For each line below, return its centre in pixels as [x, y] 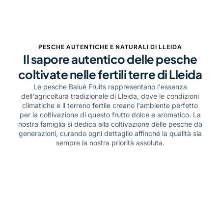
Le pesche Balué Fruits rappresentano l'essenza [110, 86]
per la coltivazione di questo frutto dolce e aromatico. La [110, 114]
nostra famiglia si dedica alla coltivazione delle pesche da [110, 124]
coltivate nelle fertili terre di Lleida [110, 74]
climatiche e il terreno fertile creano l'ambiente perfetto [110, 105]
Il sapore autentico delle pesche [110, 59]
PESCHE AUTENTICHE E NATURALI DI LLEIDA [110, 47]
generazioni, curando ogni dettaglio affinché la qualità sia [110, 133]
